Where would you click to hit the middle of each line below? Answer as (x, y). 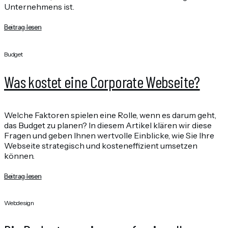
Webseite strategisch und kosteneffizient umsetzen (101, 145)
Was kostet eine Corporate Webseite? (102, 82)
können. (19, 155)
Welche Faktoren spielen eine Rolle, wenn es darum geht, (110, 115)
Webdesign (19, 203)
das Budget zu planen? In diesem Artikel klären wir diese (108, 125)
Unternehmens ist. (39, 7)
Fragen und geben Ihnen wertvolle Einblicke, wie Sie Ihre (109, 135)
